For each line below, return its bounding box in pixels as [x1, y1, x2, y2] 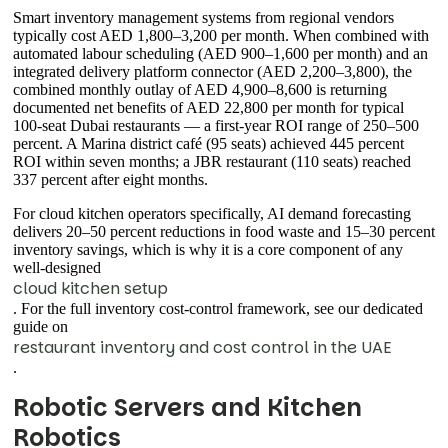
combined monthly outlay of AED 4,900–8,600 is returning [13, 81, 387, 99]
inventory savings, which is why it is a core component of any [13, 241, 403, 259]
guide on [13, 318, 68, 336]
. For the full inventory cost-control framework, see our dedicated [13, 300, 423, 318]
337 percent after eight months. [13, 171, 208, 189]
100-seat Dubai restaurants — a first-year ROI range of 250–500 [13, 117, 419, 135]
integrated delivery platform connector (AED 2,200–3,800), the [13, 63, 412, 81]
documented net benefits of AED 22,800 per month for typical [13, 99, 404, 117]
